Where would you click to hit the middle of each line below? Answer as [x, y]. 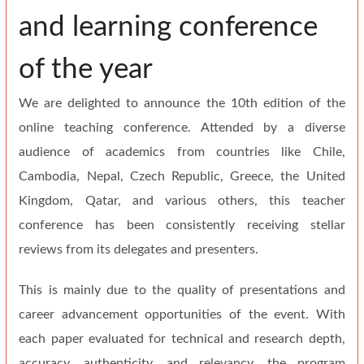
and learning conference [169, 27]
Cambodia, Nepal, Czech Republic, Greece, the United [182, 176]
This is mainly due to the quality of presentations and [182, 290]
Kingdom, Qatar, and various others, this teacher [182, 200]
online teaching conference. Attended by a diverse [182, 127]
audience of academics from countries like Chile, [182, 152]
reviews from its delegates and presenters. [139, 249]
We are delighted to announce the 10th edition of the [182, 103]
